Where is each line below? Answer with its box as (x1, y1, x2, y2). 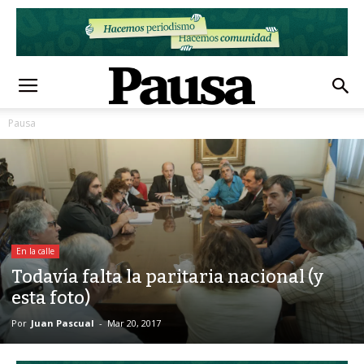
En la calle (16, 245, 54, 258)
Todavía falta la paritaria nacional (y (11, 266, 323, 288)
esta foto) (11, 287, 90, 310)
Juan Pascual (31, 317, 94, 330)
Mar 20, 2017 (107, 317, 161, 330)
